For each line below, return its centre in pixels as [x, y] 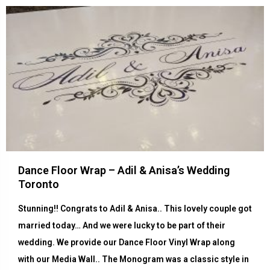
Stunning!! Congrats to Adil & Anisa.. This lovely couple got [135, 209]
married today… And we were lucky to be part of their [122, 226]
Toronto [39, 184]
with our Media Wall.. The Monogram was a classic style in [133, 259]
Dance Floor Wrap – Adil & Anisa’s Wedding [124, 171]
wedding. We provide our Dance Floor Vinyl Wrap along [127, 243]
